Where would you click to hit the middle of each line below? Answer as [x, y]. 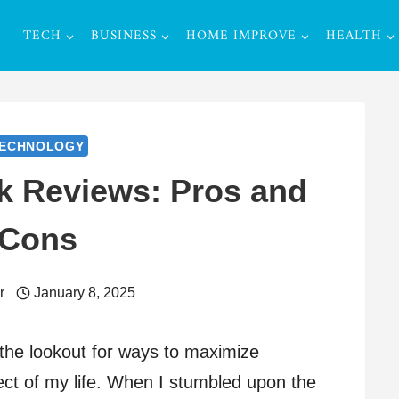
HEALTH [354, 36]
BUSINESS [124, 36]
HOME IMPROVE [241, 36]
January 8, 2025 [85, 293]
